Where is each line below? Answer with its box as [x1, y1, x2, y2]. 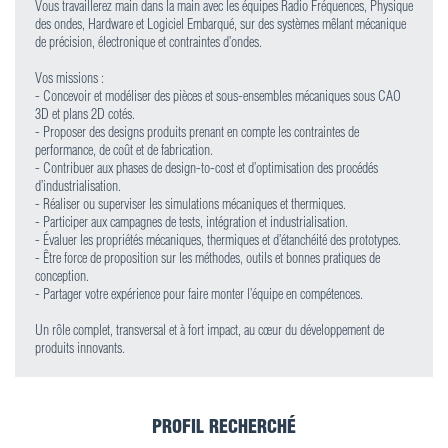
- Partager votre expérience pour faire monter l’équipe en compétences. [35, 285, 363, 303]
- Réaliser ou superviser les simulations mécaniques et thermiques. [35, 195, 346, 213]
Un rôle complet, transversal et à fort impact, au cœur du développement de [35, 321, 384, 339]
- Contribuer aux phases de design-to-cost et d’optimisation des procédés [35, 159, 378, 177]
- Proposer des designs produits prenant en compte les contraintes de [35, 123, 359, 141]
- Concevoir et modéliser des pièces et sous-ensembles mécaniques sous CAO [35, 87, 401, 105]
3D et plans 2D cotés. [35, 105, 135, 123]
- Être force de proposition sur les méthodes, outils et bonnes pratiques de [35, 249, 380, 267]
